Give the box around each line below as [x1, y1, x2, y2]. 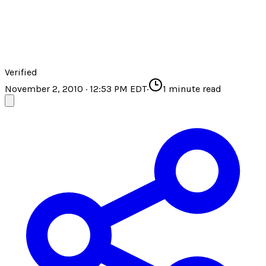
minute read [166, 83, 221, 95]
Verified [5, 66, 37, 78]
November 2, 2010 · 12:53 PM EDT [5, 83, 147, 95]
